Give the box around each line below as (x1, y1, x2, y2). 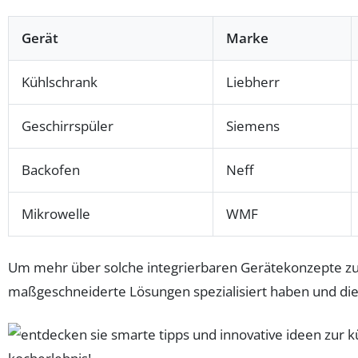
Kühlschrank (22, 73, 97, 91)
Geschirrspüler (22, 117, 113, 135)
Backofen (22, 161, 80, 179)
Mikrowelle (22, 205, 90, 223)
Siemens (226, 117, 280, 135)
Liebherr (226, 73, 280, 91)
